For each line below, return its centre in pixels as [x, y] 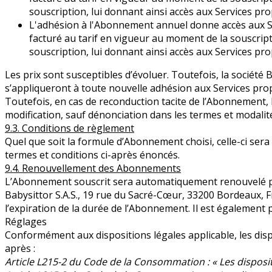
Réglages [26, 222]
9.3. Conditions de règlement [70, 128]
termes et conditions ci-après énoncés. [92, 155]
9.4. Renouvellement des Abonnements [93, 168]
